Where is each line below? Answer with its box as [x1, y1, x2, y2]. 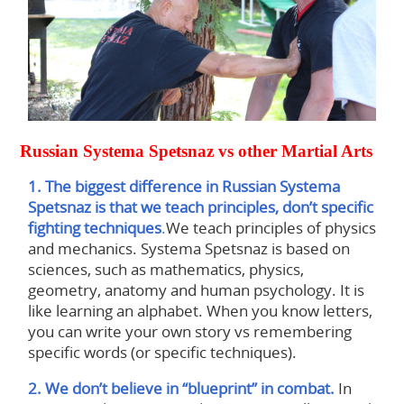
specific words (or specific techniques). [27, 342, 297, 363]
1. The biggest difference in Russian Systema [27, 176, 340, 197]
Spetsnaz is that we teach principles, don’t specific [27, 197, 373, 218]
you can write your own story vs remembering [27, 321, 352, 343]
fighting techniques [27, 217, 161, 239]
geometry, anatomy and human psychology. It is [27, 280, 364, 301]
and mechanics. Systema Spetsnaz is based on [27, 238, 350, 260]
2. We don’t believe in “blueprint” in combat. [27, 378, 335, 399]
